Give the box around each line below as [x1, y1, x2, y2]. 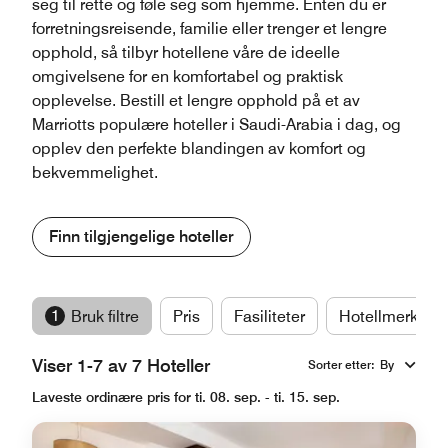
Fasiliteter [234, 307, 305, 326]
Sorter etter [308, 357, 371, 372]
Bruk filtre [71, 307, 139, 326]
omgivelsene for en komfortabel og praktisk [32, 67, 343, 86]
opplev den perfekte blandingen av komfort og [32, 139, 366, 158]
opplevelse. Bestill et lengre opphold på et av [32, 91, 360, 110]
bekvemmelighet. [32, 163, 158, 182]
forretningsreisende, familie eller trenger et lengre [32, 19, 387, 38]
